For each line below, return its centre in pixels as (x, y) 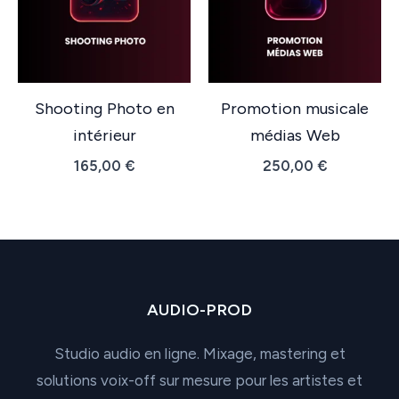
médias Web (295, 136)
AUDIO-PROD (199, 310)
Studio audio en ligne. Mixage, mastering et (199, 353)
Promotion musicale (295, 109)
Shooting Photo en (104, 109)
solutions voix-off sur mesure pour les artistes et (199, 380)
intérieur (104, 136)
